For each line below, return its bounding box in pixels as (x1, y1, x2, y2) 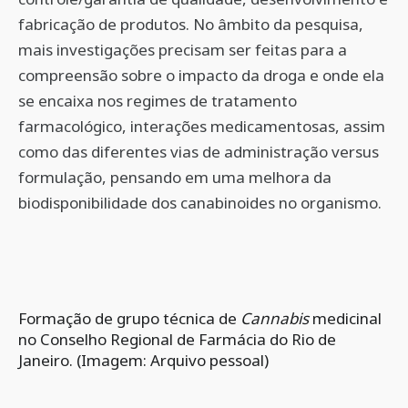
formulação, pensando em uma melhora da (18, 167, 331, 188)
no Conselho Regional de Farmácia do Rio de (18, 329, 336, 350)
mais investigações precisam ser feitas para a (18, 39, 347, 60)
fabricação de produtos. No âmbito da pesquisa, (18, 14, 363, 35)
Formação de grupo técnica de (18, 308, 240, 329)
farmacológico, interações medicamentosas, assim (18, 116, 385, 137)
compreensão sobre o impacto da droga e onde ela (18, 65, 384, 86)
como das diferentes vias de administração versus (18, 141, 379, 162)
